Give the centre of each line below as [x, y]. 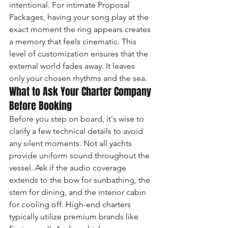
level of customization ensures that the [80, 54]
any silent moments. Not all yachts [72, 143]
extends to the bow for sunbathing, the [81, 180]
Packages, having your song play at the [80, 17]
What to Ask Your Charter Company [81, 92]
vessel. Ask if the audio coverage [69, 168]
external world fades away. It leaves [73, 66]
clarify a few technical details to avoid [77, 131]
